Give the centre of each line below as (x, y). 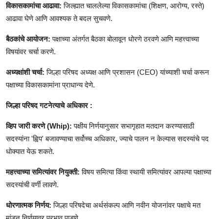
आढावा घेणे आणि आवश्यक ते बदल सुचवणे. (59, 19)
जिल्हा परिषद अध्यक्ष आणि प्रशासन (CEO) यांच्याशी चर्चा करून (128, 72)
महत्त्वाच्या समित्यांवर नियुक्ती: (43, 172)
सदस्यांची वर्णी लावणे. (32, 185)
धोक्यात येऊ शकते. (30, 152)
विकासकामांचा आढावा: (35, 6)
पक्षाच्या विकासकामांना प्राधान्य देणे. (51, 85)
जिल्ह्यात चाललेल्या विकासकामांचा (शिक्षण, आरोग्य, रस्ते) (134, 6)
